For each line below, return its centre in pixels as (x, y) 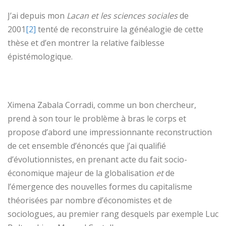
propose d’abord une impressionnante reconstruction (110, 132)
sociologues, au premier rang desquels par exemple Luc (113, 214)
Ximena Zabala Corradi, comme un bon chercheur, (102, 105)
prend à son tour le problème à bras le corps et (97, 118)
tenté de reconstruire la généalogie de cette (120, 29)
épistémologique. (40, 56)
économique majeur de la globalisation (82, 173)
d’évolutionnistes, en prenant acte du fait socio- (97, 159)
